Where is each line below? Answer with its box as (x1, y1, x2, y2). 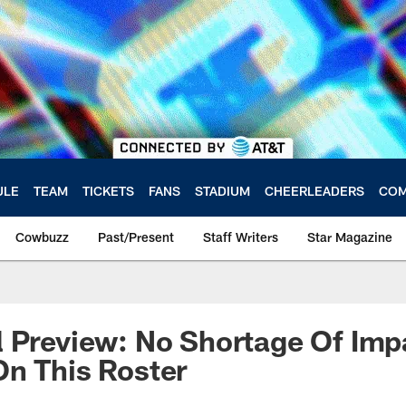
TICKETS (82, 182, 134, 198)
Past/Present (98, 229, 174, 245)
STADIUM (195, 182, 250, 198)
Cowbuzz (15, 229, 69, 245)
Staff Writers (203, 229, 278, 245)
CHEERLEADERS (265, 182, 364, 198)
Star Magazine (307, 229, 392, 245)
